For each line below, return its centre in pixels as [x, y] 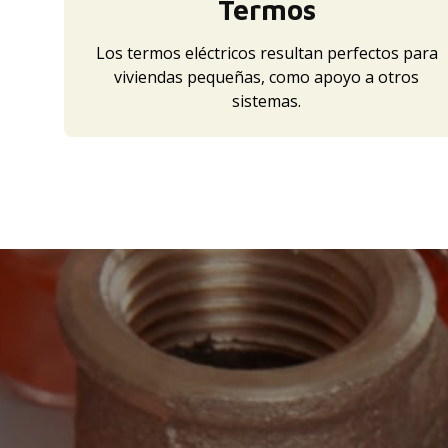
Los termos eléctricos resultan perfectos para [266, 52]
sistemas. [267, 100]
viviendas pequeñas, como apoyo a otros [267, 76]
